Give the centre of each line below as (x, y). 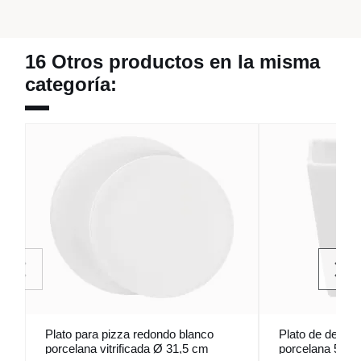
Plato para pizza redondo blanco (129, 334)
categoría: (71, 85)
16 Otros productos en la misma (172, 62)
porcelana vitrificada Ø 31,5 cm (127, 349)
